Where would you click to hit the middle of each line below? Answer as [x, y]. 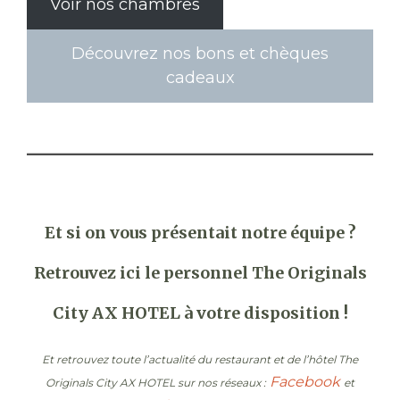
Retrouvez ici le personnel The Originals [200, 272]
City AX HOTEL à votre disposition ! [200, 312]
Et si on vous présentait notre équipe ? [200, 232]
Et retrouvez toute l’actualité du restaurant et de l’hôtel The [200, 359]
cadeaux [200, 77]
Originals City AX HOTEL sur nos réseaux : [156, 382]
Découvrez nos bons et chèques [200, 53]
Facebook [305, 381]
